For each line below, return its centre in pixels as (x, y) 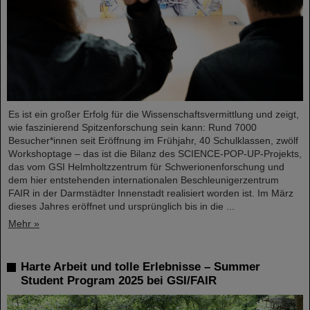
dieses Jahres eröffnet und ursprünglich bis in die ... (121, 206)
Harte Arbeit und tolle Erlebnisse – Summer (140, 266)
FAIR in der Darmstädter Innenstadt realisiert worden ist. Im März (151, 193)
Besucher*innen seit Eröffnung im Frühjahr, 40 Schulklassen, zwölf (153, 140)
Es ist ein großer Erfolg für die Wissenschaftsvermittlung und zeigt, (154, 114)
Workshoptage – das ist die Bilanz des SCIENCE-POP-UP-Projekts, (155, 153)
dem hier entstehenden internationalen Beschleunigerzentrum (144, 180)
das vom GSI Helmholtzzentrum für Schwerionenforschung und (146, 166)
